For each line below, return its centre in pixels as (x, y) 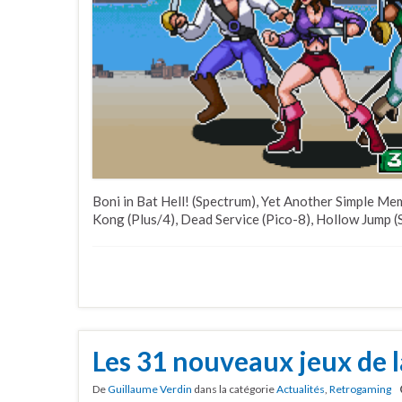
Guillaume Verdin (150, 389)
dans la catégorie (234, 389)
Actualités (301, 389)
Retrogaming (360, 389)
